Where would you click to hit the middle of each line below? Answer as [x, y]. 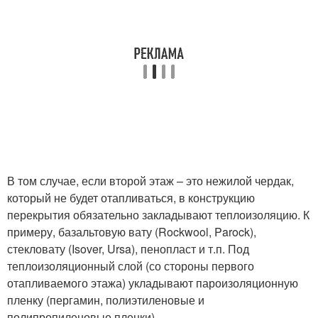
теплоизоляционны [58, 266]
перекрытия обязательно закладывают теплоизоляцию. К [158, 215]
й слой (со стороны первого [181, 266]
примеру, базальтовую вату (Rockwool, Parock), [132, 232]
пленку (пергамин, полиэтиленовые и [106, 300]
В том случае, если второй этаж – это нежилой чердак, [150, 181]
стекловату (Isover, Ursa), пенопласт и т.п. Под [128, 249]
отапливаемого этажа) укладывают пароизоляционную [153, 283]
